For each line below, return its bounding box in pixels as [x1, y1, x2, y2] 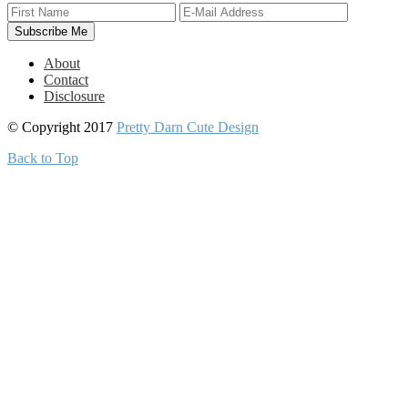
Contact [44, 72, 88, 88]
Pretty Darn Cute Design [117, 119, 259, 136]
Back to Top [7, 150, 78, 167]
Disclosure [44, 88, 105, 105]
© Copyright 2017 [7, 119, 117, 136]
